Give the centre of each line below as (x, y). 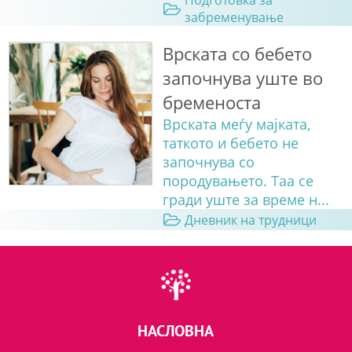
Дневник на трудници (250, 220)
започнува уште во (242, 79)
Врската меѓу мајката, (236, 125)
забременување (234, 18)
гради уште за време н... (246, 200)
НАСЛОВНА (176, 331)
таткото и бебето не (230, 143)
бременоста (211, 103)
